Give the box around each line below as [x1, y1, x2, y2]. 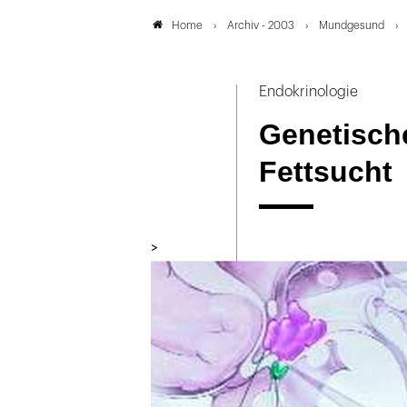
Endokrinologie [258, 84, 358, 99]
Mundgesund [319, 19, 384, 31]
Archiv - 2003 [227, 19, 294, 31]
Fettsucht [258, 154, 392, 188]
